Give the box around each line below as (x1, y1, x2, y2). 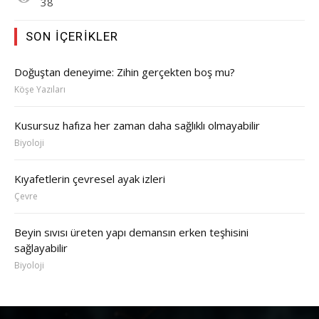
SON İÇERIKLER (26, 28, 119, 43)
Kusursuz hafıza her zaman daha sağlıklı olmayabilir (14, 117, 260, 132)
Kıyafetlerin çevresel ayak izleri (14, 171, 168, 186)
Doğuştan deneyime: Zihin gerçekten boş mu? (14, 64, 235, 79)
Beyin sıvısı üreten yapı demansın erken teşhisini (14, 224, 249, 239)
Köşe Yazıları (14, 83, 66, 95)
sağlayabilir (14, 240, 70, 255)
